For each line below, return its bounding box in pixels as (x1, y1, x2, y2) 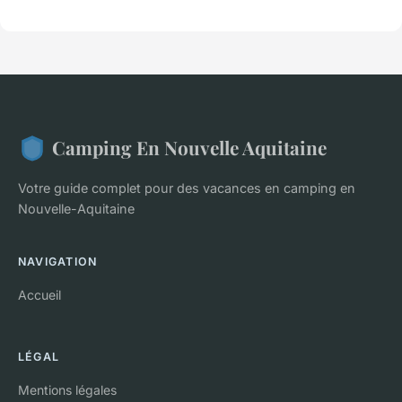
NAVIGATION (18, 255, 98, 269)
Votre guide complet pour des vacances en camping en (18, 180, 355, 197)
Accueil (18, 287, 61, 303)
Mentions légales (18, 382, 117, 398)
